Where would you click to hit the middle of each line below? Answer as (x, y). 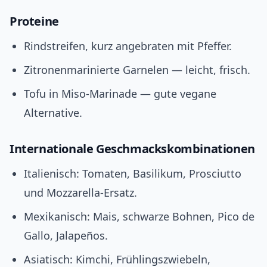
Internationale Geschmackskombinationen (132, 149)
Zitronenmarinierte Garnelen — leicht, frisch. (137, 70)
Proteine (34, 21)
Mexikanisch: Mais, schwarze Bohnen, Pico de (139, 217)
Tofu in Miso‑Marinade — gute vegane (120, 94)
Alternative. (53, 113)
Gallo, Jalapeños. (66, 236)
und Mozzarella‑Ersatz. (80, 193)
